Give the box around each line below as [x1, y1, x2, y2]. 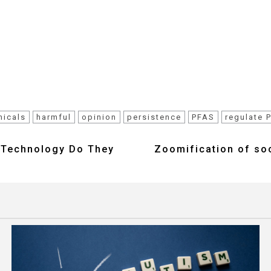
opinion [82, 112, 117, 122]
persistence [127, 112, 181, 122]
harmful [36, 112, 71, 122]
